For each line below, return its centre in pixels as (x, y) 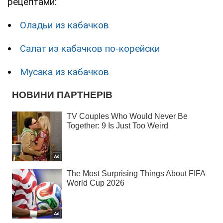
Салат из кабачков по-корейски (90, 49)
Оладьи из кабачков (64, 25)
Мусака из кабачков (64, 72)
